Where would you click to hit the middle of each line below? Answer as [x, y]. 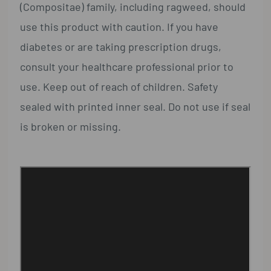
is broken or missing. [71, 127]
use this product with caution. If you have [119, 27]
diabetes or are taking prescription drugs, [121, 47]
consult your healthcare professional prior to [127, 67]
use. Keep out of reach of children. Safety [119, 87]
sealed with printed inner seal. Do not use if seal [135, 107]
